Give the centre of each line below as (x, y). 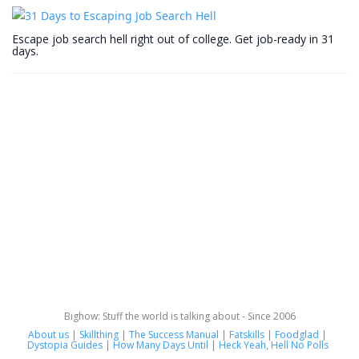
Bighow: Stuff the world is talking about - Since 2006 (179, 316)
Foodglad (297, 334)
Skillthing (99, 334)
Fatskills (247, 334)
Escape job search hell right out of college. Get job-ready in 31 (173, 38)
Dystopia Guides (65, 345)
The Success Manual (174, 334)
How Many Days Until (160, 345)
